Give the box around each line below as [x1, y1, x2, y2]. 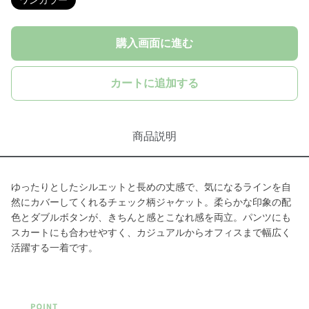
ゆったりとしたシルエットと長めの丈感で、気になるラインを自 [11, 181, 291, 192]
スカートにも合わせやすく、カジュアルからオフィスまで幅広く [11, 227, 291, 238]
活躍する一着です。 [11, 242, 98, 253]
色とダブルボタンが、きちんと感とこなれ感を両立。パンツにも [11, 212, 291, 223]
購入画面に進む [116, 37, 193, 49]
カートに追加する [110, 77, 199, 89]
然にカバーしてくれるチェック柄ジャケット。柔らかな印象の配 [11, 197, 291, 208]
